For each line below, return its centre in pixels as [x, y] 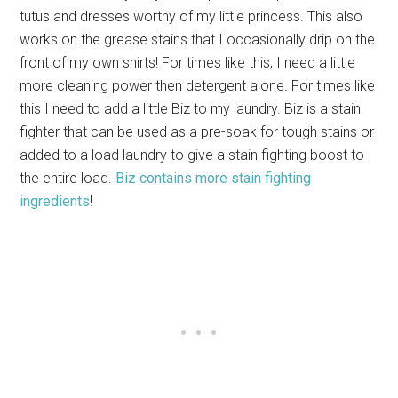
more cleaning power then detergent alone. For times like [198, 86]
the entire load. [68, 179]
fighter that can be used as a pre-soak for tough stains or [197, 132]
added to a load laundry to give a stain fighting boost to [192, 155]
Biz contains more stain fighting [214, 179]
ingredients [55, 202]
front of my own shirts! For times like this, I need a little [188, 63]
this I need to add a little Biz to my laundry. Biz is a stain [191, 109]
